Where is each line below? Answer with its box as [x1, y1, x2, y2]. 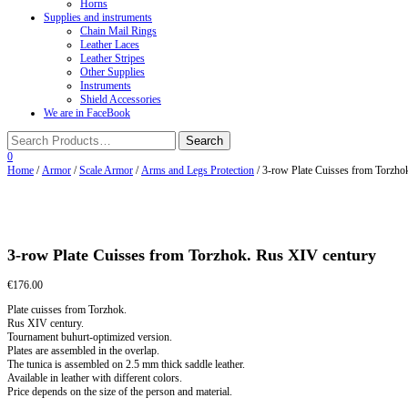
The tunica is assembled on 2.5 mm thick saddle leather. [7, 357, 245, 371]
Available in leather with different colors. [7, 371, 182, 384]
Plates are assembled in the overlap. [7, 343, 159, 357]
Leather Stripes [80, 52, 145, 65]
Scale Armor [79, 164, 133, 177]
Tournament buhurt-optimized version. [7, 330, 172, 343]
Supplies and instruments [44, 11, 152, 24]
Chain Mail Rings [80, 25, 157, 37]
